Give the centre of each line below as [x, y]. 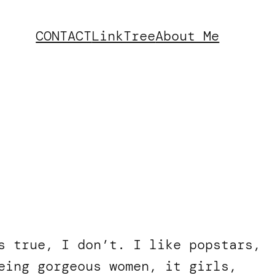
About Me [188, 36]
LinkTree [124, 36]
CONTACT [64, 36]
